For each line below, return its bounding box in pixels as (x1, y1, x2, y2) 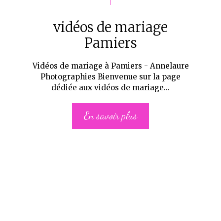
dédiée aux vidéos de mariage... (51, 82, 170, 92)
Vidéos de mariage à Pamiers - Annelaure (32, 61, 189, 71)
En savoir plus (84, 110, 137, 122)
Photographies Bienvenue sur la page (40, 72, 181, 81)
